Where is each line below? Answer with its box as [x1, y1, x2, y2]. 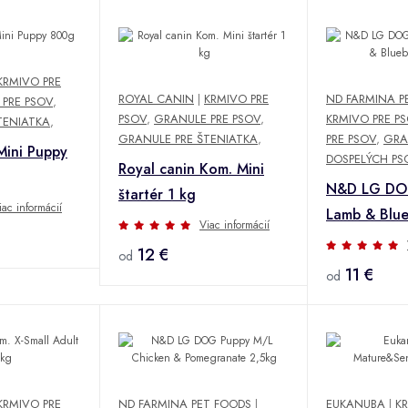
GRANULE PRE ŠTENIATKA [118, 129, 258, 148]
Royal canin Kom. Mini [118, 158, 264, 179]
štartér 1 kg [118, 183, 196, 205]
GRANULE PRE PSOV [154, 109, 260, 127]
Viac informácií [199, 216, 270, 233]
